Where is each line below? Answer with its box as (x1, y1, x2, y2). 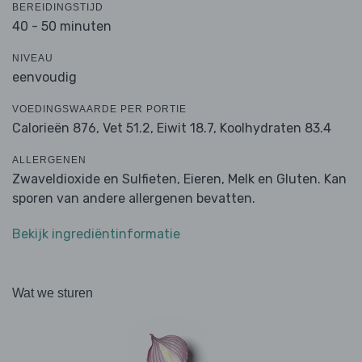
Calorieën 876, (12, 120, 103, 137)
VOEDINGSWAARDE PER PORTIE (12, 103, 187, 116)
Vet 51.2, (103, 120, 154, 137)
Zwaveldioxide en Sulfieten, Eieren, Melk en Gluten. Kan (12, 171, 347, 187)
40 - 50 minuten (12, 19, 112, 35)
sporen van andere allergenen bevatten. (12, 191, 255, 207)
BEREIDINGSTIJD (12, 2, 103, 14)
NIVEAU (12, 53, 53, 65)
